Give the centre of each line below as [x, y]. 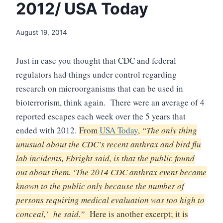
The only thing [172, 130]
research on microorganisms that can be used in [100, 89]
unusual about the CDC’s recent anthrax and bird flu [109, 144]
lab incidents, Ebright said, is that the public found [105, 158]
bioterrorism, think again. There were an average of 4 [110, 103]
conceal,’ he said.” [53, 214]
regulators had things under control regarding [96, 75]
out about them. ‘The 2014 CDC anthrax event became [111, 172]
